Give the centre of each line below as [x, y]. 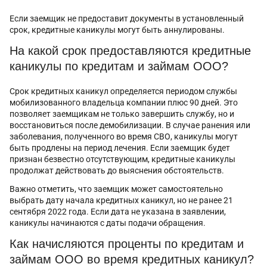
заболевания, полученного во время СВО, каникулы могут [124, 136]
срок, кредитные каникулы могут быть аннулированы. [117, 30]
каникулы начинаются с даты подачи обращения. [108, 223]
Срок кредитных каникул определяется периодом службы [123, 91]
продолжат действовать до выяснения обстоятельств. [117, 170]
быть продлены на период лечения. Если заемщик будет [120, 148]
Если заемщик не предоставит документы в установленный [127, 18]
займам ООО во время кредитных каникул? [132, 259]
